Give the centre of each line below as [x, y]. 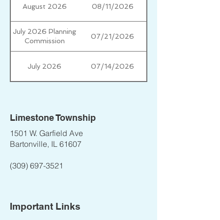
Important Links [45, 206]
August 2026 [44, 6]
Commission [44, 41]
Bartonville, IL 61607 [46, 144]
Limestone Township [53, 118]
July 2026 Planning [44, 31]
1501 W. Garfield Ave [46, 133]
